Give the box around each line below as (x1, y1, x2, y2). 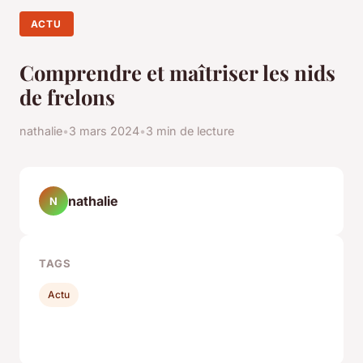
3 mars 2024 (69, 124, 139, 139)
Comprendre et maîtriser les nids (19, 58, 335, 87)
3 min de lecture (146, 124, 234, 139)
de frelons (19, 83, 115, 111)
